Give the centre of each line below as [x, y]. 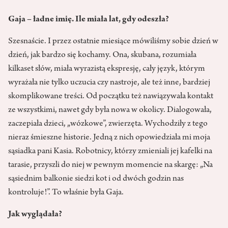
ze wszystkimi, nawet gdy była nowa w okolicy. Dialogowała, [110, 110]
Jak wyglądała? [35, 215]
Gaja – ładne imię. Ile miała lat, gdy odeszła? [89, 20]
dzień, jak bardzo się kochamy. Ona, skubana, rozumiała [102, 55]
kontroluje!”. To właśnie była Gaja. [66, 193]
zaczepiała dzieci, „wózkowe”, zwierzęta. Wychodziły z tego [108, 124]
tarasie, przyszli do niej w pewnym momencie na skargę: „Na [110, 165]
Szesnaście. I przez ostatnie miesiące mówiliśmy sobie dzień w [113, 41]
